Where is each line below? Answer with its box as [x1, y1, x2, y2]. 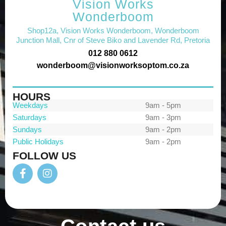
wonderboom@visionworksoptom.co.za [37, 61, 189, 70]
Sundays [13, 125, 42, 134]
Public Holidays [13, 137, 64, 146]
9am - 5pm [145, 101, 181, 110]
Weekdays [13, 101, 48, 110]
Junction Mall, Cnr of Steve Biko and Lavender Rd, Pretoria [16, 35, 210, 44]
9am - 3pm [145, 113, 181, 122]
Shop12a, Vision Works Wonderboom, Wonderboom [27, 26, 199, 35]
